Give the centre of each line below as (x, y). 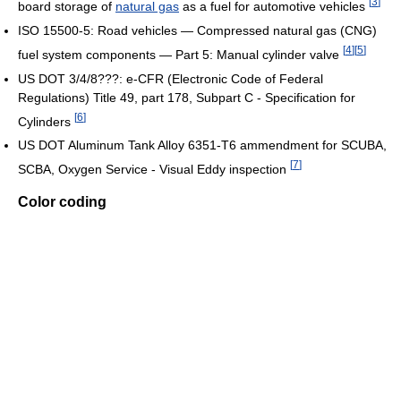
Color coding (62, 201)
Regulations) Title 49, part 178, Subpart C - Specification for (187, 97)
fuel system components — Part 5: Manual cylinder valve (180, 54)
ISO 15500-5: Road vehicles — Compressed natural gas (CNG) (197, 30)
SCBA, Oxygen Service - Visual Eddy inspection (154, 169)
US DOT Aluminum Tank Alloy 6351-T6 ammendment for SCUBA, (202, 145)
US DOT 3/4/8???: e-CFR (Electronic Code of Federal (171, 78)
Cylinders (46, 121)
